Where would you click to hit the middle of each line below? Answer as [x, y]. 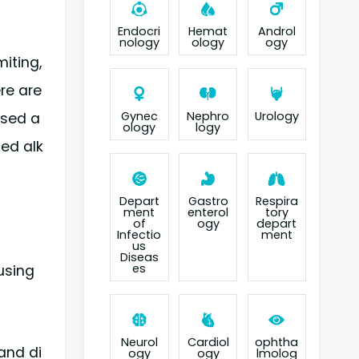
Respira [276, 202]
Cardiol [208, 343]
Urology [276, 116]
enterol [208, 213]
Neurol [139, 343]
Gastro [208, 202]
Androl [276, 31]
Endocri [139, 31]
